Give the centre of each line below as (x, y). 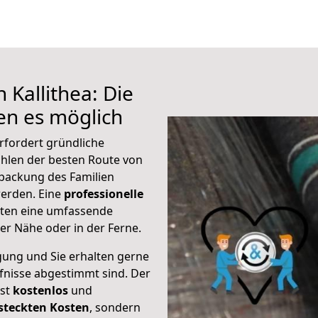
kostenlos (40, 290)
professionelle (104, 194)
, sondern (115, 307)
